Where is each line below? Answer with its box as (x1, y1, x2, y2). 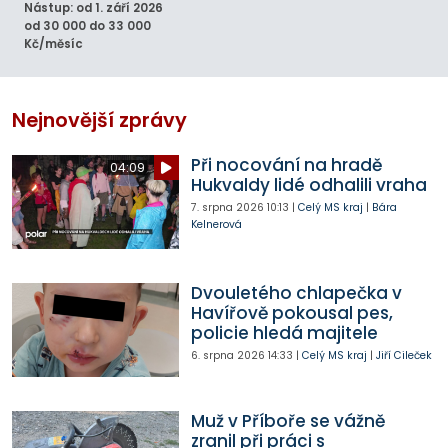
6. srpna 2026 (190, 348, 265, 364)
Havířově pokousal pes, (190, 301, 393, 326)
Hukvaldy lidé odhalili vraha (190, 173, 427, 198)
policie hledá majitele (190, 321, 378, 346)
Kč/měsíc (24, 36, 83, 53)
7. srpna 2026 (190, 200, 264, 216)
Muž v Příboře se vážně (190, 409, 385, 434)
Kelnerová (190, 217, 242, 233)
